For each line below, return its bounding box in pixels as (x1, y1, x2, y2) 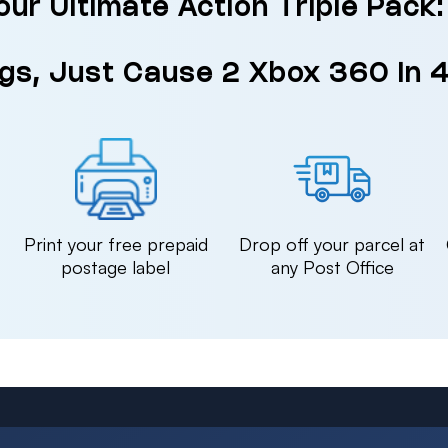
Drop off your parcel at (239, 233, 426, 255)
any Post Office (270, 256, 394, 278)
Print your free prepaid (23, 233, 208, 255)
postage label (61, 256, 171, 278)
